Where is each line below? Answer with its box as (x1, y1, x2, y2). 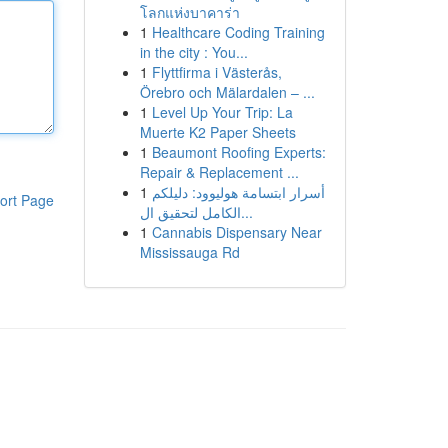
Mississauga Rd (139, 242, 240, 262)
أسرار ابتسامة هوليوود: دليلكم (151, 182, 325, 202)
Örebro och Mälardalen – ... (139, 82, 315, 102)
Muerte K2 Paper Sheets (139, 122, 296, 142)
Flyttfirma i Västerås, (151, 62, 282, 82)
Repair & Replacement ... (139, 162, 299, 182)
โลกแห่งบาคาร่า (139, 2, 240, 22)
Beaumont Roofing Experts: (151, 142, 326, 162)
